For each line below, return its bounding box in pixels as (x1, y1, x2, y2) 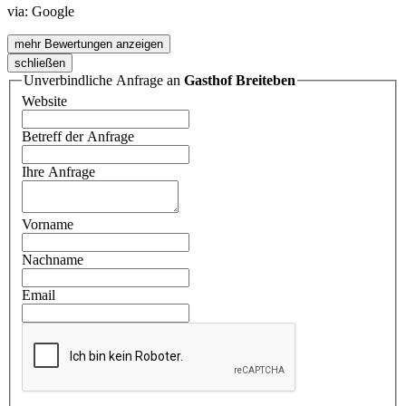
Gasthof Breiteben (184, 72, 295, 88)
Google (32, 3, 74, 19)
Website (22, 93, 67, 110)
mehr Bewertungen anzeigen (14, 36, 163, 51)
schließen (14, 55, 65, 70)
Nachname (22, 252, 83, 268)
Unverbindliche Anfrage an (24, 72, 184, 88)
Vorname (22, 217, 73, 233)
